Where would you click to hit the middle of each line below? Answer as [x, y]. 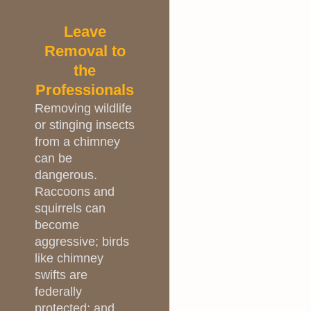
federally [58, 292]
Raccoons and [75, 192]
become [57, 225]
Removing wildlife [83, 109]
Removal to [85, 51]
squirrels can [70, 209]
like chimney [69, 259]
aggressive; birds [82, 242]
